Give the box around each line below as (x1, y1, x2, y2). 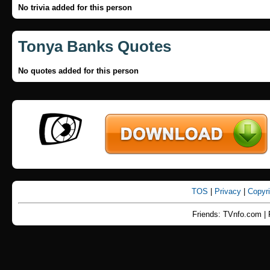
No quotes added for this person (18, 66, 139, 75)
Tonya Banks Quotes (18, 37, 171, 55)
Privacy (215, 187, 243, 196)
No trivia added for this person (18, 3, 132, 12)
